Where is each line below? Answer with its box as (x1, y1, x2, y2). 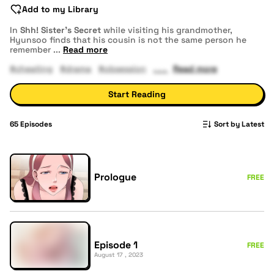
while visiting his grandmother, (103, 24, 232, 35)
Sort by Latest (214, 119, 264, 129)
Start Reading (108, 89, 166, 100)
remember (10, 44, 51, 55)
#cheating (10, 63, 53, 74)
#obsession (98, 63, 146, 74)
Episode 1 (94, 239, 138, 251)
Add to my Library (22, 4, 98, 15)
